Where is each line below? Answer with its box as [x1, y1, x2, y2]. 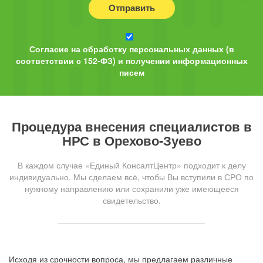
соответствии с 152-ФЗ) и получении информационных [15, 55, 248, 67]
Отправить [108, 1, 155, 15]
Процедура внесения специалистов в [11, 117, 252, 136]
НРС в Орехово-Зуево [62, 131, 201, 150]
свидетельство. [102, 194, 161, 207]
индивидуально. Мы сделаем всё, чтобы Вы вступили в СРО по [9, 171, 254, 183]
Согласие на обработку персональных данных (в [29, 43, 234, 55]
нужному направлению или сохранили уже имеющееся [24, 183, 239, 195]
